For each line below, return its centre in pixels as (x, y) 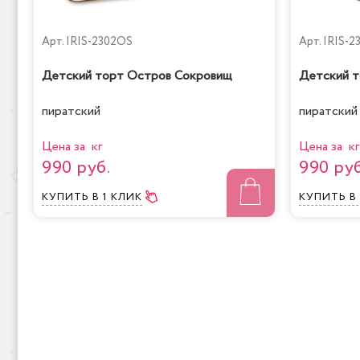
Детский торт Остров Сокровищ (137, 76)
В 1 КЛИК (117, 198)
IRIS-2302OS (99, 41)
